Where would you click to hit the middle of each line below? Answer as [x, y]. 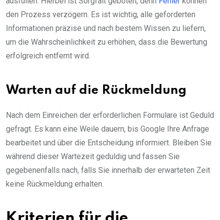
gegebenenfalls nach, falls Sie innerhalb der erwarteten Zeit [108, 170]
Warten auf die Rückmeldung [96, 91]
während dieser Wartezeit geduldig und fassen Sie [93, 157]
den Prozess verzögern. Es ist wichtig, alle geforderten [101, 15]
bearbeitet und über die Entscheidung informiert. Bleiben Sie [109, 143]
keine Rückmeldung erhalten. [55, 184]
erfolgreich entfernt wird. [48, 56]
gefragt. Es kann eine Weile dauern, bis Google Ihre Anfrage [108, 129]
